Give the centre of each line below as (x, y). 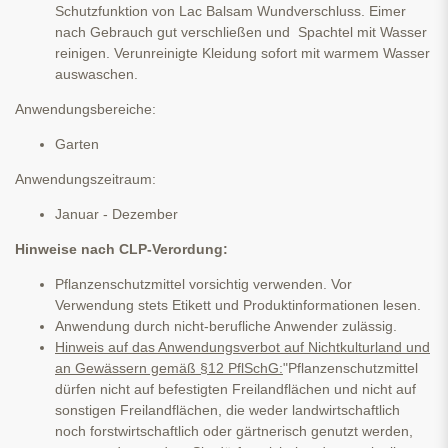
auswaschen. (96, 74)
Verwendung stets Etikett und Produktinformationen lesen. (238, 305)
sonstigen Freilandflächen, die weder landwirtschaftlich (227, 410)
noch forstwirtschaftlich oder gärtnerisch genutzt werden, (234, 431)
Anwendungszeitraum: (85, 179)
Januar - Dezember (116, 214)
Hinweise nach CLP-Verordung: (121, 249)
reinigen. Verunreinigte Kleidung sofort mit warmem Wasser (242, 53)
